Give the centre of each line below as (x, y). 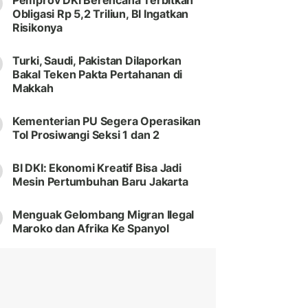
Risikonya (37, 28)
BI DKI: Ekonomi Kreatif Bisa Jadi (97, 168)
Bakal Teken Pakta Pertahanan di (97, 75)
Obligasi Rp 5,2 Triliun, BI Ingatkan (100, 14)
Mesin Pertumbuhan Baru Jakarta (100, 182)
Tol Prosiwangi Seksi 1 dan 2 (86, 135)
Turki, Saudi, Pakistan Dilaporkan (97, 61)
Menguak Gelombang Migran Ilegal (103, 215)
